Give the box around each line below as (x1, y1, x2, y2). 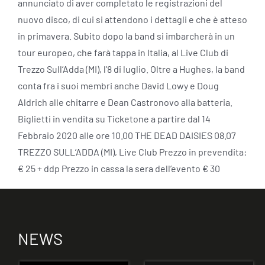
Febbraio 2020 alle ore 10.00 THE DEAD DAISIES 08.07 (17, 130, 236, 141)
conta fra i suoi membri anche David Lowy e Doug (17, 80, 219, 92)
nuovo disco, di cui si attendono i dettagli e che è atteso (17, 14, 247, 25)
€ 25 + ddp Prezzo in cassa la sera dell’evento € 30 (17, 163, 220, 174)
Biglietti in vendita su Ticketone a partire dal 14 (17, 113, 211, 125)
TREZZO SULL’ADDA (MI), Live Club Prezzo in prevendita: (17, 146, 247, 158)
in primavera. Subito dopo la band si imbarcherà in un (17, 30, 235, 42)
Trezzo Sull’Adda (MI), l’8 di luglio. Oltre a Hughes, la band (17, 63, 245, 75)
